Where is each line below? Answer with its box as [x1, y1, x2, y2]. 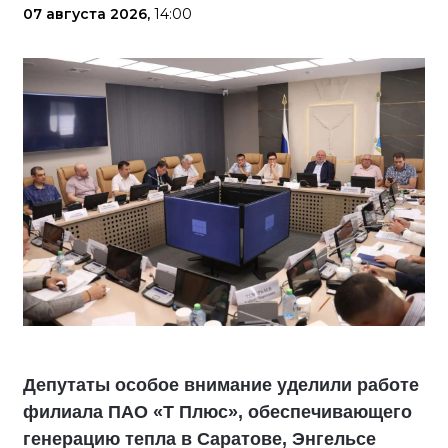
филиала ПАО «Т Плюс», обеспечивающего [23, 401, 412, 422]
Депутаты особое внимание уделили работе [23, 374, 419, 395]
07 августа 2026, [23, 4, 154, 23]
